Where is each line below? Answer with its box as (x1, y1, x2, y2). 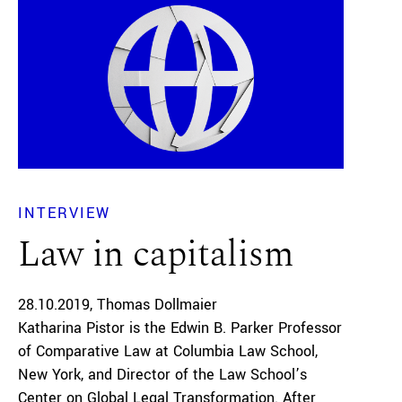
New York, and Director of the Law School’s (18, 364, 307, 386)
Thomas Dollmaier (96, 294, 217, 316)
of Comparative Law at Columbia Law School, (18, 341, 318, 363)
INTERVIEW (18, 203, 110, 224)
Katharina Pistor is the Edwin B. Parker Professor (18, 318, 342, 339)
